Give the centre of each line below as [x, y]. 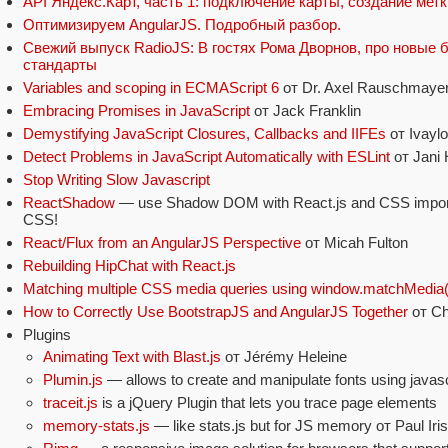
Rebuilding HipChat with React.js [129, 266]
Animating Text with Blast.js [132, 357]
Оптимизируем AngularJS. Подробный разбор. [182, 25]
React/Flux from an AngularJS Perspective [162, 243]
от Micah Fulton [354, 243]
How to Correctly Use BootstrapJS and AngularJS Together [215, 312]
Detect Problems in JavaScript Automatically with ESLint [206, 157]
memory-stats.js [96, 426]
